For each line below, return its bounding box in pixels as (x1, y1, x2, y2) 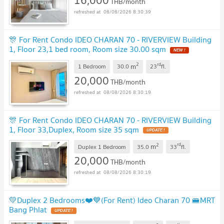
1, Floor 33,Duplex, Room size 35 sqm (9, 122, 139, 136)
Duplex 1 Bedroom (78, 141, 126, 151)
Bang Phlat (9, 203, 47, 216)
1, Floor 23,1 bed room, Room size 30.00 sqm (9, 42, 166, 55)
